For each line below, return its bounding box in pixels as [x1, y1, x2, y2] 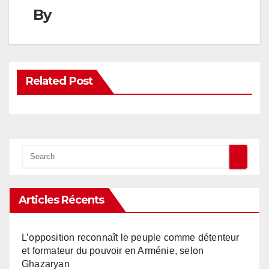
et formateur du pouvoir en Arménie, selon [22, 245, 204, 256]
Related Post [25, 74, 92, 88]
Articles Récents [19, 193, 104, 207]
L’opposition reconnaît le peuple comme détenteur [22, 232, 240, 243]
